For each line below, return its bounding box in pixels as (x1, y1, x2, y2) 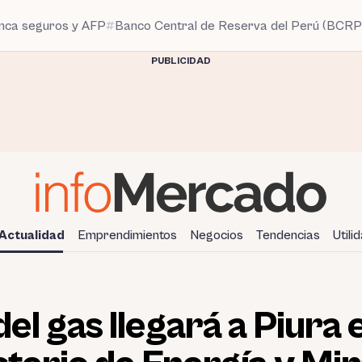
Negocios (190, 227, 243, 242)
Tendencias (256, 227, 320, 242)
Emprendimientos (78, 227, 177, 242)
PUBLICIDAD (151, 56, 211, 66)
